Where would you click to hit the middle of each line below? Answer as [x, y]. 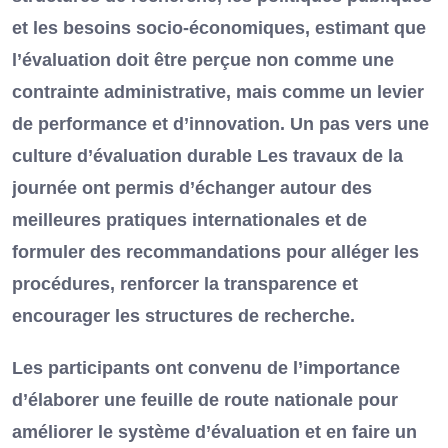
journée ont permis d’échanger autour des [192, 188]
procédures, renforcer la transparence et [185, 284]
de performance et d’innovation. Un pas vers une [220, 124]
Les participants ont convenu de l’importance [206, 368]
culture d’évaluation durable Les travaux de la [207, 156]
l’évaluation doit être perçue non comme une [203, 60]
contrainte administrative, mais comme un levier [218, 92]
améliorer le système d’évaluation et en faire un [214, 432]
